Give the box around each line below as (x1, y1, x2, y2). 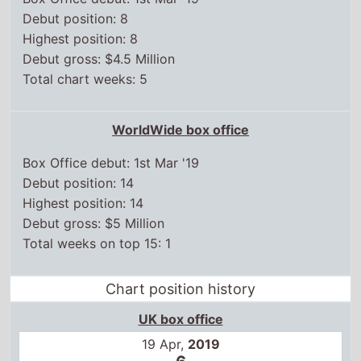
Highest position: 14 (23, 152, 144, 169)
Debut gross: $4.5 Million (23, 8, 176, 25)
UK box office (138, 268, 223, 285)
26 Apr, (140, 342, 189, 359)
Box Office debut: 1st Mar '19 (23, 112, 200, 129)
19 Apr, (141, 293, 188, 310)
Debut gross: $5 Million (23, 172, 165, 189)
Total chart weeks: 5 (23, 28, 148, 45)
